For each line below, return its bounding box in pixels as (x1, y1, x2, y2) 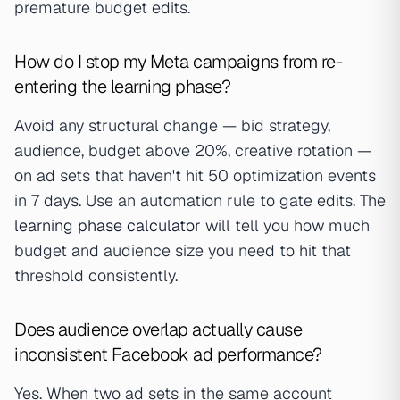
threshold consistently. (14, 265, 178, 286)
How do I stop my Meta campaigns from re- (14, 50, 342, 73)
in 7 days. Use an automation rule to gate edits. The (14, 190, 386, 211)
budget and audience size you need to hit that (14, 240, 351, 261)
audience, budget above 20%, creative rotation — (14, 140, 371, 161)
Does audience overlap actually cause (14, 318, 302, 341)
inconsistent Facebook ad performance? (14, 343, 322, 366)
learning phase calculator (14, 215, 201, 236)
